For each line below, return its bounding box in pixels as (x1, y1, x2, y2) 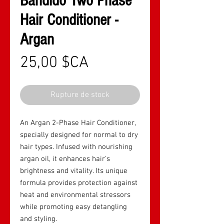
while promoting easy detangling (20, 202, 127, 211)
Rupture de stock (50, 89, 109, 100)
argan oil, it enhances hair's (20, 154, 110, 163)
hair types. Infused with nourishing (20, 142, 132, 151)
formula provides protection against (20, 178, 137, 187)
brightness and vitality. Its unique (20, 166, 127, 175)
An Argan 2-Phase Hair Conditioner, (20, 118, 135, 127)
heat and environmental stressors (20, 190, 130, 199)
